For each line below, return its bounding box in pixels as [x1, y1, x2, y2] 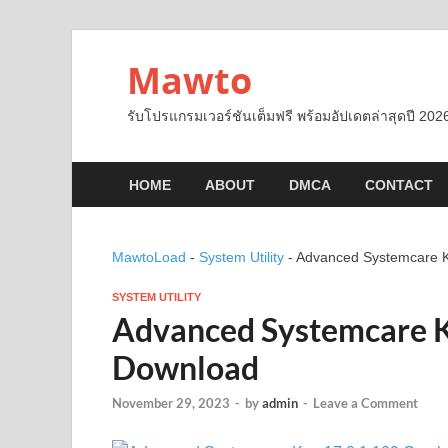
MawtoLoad [112, 249, 186, 265]
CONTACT [365, 176, 433, 193]
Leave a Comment [313, 395, 418, 412]
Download [112, 348, 259, 387]
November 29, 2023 [112, 395, 230, 412]
